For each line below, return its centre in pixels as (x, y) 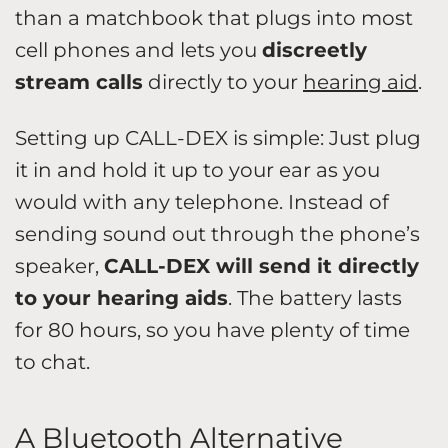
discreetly (314, 49)
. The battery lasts (315, 297)
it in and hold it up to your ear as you (197, 169)
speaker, (59, 265)
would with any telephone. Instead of (202, 201)
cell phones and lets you (138, 49)
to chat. (52, 361)
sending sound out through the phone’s (217, 233)
